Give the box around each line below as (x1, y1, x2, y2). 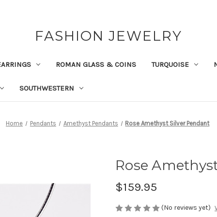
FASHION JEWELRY (34, 28, 182, 44)
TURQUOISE (151, 60, 189, 69)
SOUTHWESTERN (19, 83, 74, 93)
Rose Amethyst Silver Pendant (125, 119, 210, 127)
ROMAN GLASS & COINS (55, 60, 136, 69)
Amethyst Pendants (63, 119, 118, 127)
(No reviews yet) (161, 203, 211, 212)
